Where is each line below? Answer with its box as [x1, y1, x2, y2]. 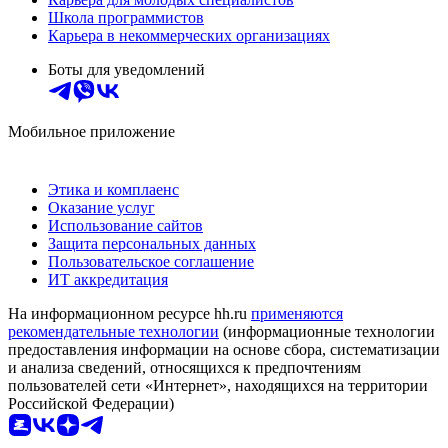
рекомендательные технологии [8, 322, 219, 340]
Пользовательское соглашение [48, 252, 254, 270]
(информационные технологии [219, 322, 435, 340]
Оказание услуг [48, 198, 155, 216]
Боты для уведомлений [48, 60, 205, 78]
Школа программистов [48, 8, 204, 26]
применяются [251, 304, 343, 322]
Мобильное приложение [8, 122, 175, 140]
